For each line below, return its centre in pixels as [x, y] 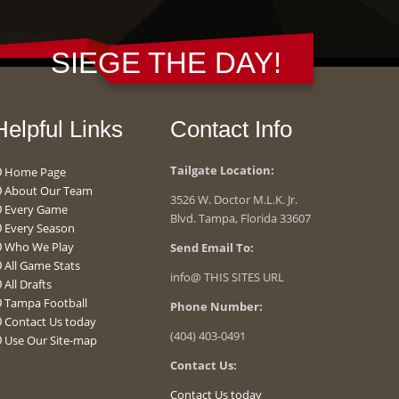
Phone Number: [216, 306]
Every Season [40, 228]
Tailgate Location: [222, 170]
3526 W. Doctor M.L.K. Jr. [234, 199]
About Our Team [49, 191]
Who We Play [39, 247]
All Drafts [28, 284]
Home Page [35, 172]
